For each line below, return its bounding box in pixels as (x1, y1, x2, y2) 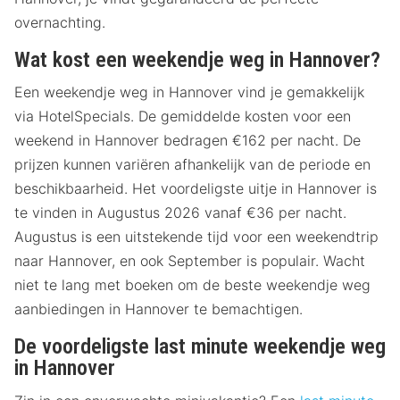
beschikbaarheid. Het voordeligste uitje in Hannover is (14, 179, 377, 198)
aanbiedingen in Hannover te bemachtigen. (14, 300, 303, 319)
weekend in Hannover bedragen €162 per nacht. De (14, 131, 361, 150)
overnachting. (14, 13, 105, 32)
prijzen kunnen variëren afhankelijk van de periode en (14, 155, 371, 174)
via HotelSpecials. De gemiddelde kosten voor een (14, 107, 351, 126)
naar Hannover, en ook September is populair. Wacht (14, 252, 365, 271)
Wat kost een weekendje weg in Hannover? (14, 47, 380, 73)
